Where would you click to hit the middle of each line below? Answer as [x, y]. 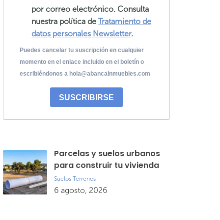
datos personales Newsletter [81, 34]
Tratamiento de [125, 21]
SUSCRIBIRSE [86, 97]
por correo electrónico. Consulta [90, 9]
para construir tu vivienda [107, 165]
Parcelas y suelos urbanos [107, 153]
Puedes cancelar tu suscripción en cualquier [82, 50]
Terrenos [84, 179]
